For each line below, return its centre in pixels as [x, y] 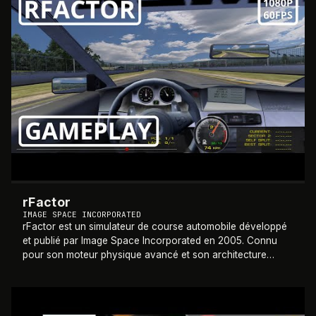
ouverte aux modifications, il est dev [104, 269]
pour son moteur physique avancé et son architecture [145, 255]
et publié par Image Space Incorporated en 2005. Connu [150, 241]
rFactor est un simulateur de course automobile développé [155, 226]
